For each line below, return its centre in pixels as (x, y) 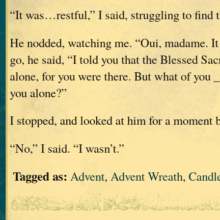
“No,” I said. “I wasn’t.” (67, 148)
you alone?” (38, 92)
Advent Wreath (147, 176)
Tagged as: (40, 176)
